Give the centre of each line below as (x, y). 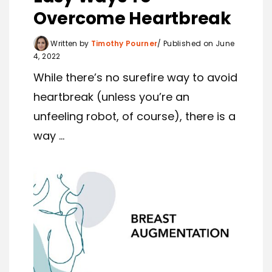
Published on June (198, 43)
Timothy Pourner (124, 43)
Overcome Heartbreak (132, 18)
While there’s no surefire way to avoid (135, 77)
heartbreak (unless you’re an (111, 97)
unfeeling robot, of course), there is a (134, 116)
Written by (70, 43)
